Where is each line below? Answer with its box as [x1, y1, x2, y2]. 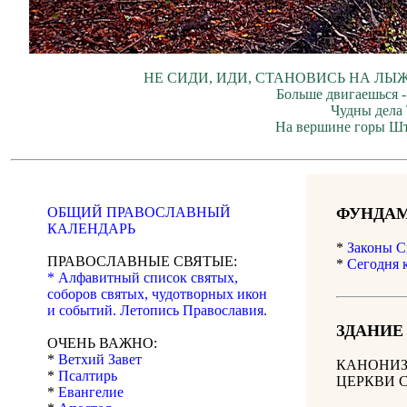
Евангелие [58, 384, 124, 401]
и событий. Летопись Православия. [47, 303, 267, 319]
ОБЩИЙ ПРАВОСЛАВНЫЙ [47, 204, 231, 221]
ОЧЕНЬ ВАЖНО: [47, 335, 157, 352]
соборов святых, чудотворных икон [47, 286, 267, 303]
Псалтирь [58, 368, 117, 384]
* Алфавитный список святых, [47, 270, 238, 286]
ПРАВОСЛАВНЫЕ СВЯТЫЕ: [47, 253, 237, 270]
